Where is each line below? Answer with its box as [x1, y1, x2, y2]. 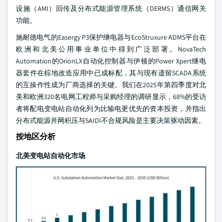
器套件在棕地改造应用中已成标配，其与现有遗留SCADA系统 [16, 68, 206, 77]
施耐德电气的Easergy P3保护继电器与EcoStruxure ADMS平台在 [16, 33, 206, 42]
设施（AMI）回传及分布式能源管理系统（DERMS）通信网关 [16, 4, 206, 13]
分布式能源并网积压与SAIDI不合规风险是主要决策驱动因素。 [16, 116, 205, 125]
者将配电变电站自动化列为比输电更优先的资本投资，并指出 [16, 104, 206, 113]
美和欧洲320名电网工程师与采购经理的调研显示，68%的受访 [16, 92, 206, 101]
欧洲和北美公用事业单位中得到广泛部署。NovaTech [16, 45, 206, 54]
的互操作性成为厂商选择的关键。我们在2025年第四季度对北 [16, 80, 206, 89]
